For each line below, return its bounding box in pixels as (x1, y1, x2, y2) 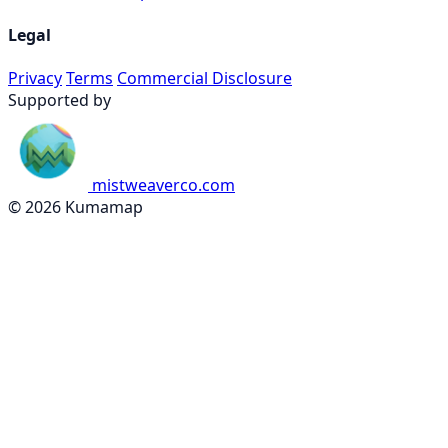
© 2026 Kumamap (8, 196, 143, 218)
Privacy (8, 67, 62, 89)
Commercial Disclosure (117, 67, 292, 89)
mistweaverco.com (92, 174, 235, 196)
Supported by (8, 89, 111, 111)
